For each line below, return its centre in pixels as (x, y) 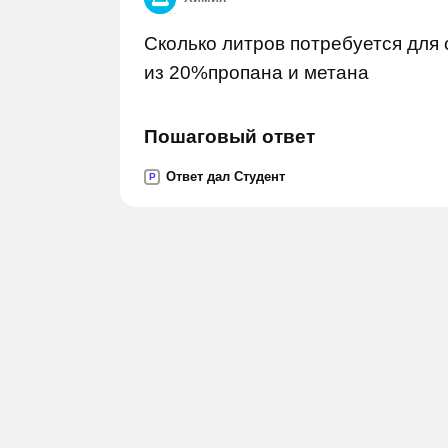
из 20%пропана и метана (256, 72)
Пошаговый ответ (229, 136)
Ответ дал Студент (225, 176)
